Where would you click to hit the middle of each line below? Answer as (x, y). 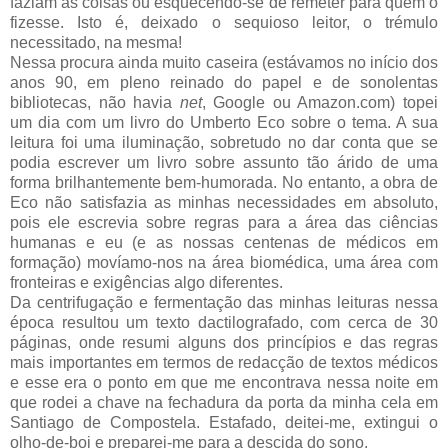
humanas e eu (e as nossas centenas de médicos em (224, 242)
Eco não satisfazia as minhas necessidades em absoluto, (224, 202)
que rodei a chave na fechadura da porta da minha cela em (224, 402)
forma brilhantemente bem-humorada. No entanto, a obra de (224, 182)
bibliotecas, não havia (95, 102)
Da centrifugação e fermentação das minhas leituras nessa (224, 302)
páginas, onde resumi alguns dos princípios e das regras (224, 342)
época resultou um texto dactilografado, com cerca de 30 (224, 322)
